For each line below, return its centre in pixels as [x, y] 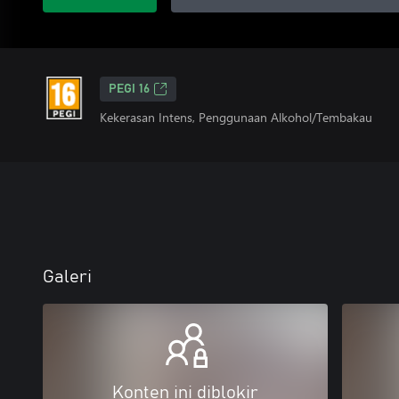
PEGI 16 [129, 89]
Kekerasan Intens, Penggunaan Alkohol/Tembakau [236, 117]
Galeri [67, 277]
